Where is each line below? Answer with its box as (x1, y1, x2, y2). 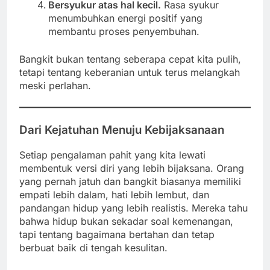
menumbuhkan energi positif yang (48, 11, 202, 24)
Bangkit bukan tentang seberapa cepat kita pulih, (19, 52, 241, 65)
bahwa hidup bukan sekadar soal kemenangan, (19, 215, 233, 227)
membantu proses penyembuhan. (48, 25, 199, 37)
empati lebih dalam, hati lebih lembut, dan (19, 188, 209, 201)
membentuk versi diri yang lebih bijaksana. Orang (19, 162, 244, 174)
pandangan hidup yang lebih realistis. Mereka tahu (19, 201, 248, 214)
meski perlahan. (19, 79, 91, 92)
